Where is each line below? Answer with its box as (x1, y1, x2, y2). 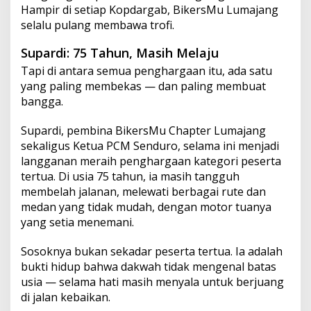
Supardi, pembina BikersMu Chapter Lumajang (21, 123, 266, 139)
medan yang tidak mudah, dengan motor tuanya (21, 199, 271, 215)
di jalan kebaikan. (21, 289, 110, 305)
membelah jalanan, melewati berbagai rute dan (21, 184, 266, 200)
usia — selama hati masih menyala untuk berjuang (21, 274, 284, 290)
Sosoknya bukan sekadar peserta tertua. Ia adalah (21, 244, 283, 260)
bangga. (21, 94, 63, 110)
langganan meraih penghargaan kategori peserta (21, 153, 281, 169)
